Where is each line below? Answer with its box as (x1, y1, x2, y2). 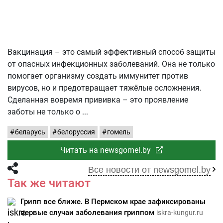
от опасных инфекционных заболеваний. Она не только (7, 59, 215, 69)
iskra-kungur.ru (156, 209, 203, 217)
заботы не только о (7, 107, 80, 116)
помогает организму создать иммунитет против (7, 71, 188, 81)
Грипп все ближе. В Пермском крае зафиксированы (20, 197, 206, 206)
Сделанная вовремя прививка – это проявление (7, 95, 188, 105)
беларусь (15, 128, 45, 136)
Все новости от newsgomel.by (88, 165, 211, 175)
